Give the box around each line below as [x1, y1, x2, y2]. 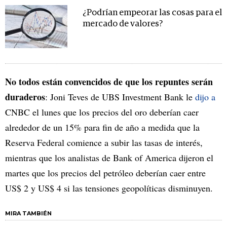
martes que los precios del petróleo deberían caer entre [5, 167, 206, 179]
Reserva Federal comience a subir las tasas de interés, [5, 136, 203, 149]
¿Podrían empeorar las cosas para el [82, 8, 222, 17]
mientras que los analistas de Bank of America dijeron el [5, 152, 213, 164]
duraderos [5, 90, 45, 104]
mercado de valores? [82, 19, 163, 28]
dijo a [195, 91, 215, 103]
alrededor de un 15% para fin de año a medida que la [5, 121, 200, 134]
